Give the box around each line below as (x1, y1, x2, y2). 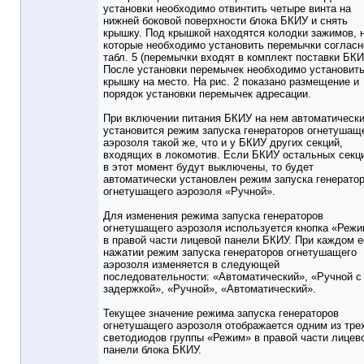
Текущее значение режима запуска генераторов (103, 307, 339, 320)
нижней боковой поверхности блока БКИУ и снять (103, 15, 348, 28)
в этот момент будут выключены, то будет (103, 161, 314, 174)
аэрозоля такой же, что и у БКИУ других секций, (103, 136, 343, 149)
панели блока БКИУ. (103, 344, 201, 357)
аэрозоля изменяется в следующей (103, 258, 279, 271)
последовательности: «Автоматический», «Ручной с (103, 271, 362, 284)
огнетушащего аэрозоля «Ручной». (103, 185, 275, 198)
